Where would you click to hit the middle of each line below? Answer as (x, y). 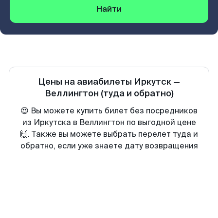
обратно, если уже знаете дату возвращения (109, 146)
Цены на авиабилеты (86, 82)
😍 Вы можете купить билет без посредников (109, 111)
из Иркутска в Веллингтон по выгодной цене (109, 122)
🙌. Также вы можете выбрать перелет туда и (109, 134)
